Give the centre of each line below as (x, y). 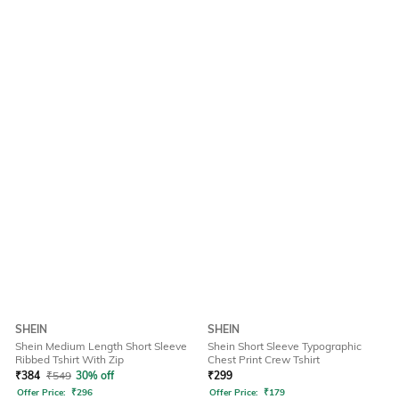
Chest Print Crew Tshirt (264, 360)
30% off (95, 376)
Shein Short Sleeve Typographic (285, 346)
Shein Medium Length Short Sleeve (101, 346)
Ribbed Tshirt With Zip (69, 360)
